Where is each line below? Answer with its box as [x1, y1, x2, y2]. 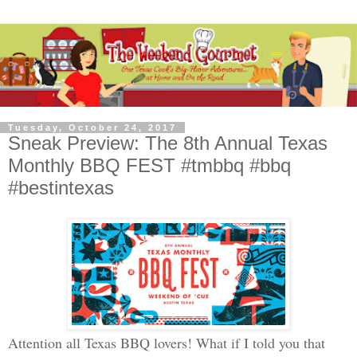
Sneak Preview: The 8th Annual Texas [8, 132, 328, 155]
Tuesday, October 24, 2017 [8, 123, 177, 133]
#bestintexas [8, 177, 114, 199]
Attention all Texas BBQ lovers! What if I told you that [8, 332, 325, 352]
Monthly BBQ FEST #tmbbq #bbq [8, 155, 291, 177]
